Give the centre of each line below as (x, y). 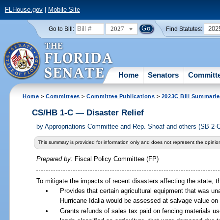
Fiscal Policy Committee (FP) (116, 159)
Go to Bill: (61, 29)
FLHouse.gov (24, 10)
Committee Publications (121, 96)
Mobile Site (64, 10)
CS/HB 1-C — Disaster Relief (88, 113)
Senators (164, 75)
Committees (63, 96)
